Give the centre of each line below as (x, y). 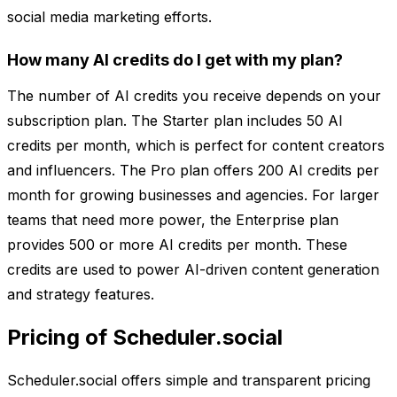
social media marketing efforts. (109, 17)
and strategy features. (81, 295)
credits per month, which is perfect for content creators (196, 146)
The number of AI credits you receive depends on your (194, 96)
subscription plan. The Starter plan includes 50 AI (175, 121)
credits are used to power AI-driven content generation (193, 270)
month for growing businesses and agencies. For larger (193, 195)
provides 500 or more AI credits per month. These (177, 245)
